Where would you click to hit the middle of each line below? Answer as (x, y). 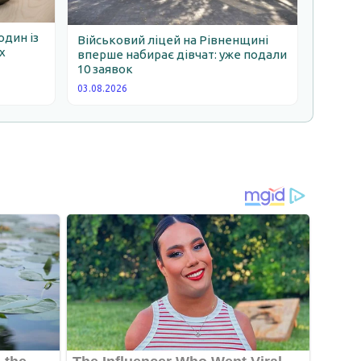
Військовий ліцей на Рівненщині (173, 40)
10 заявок (106, 69)
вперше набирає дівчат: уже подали (183, 54)
